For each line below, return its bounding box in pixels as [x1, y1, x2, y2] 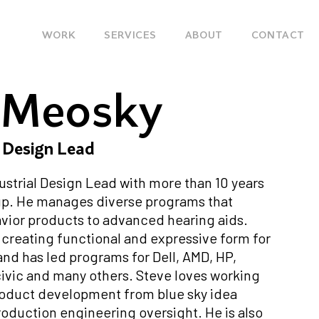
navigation [13, 48, 174, 88]
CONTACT [251, 29, 305, 41]
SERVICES [104, 29, 157, 41]
